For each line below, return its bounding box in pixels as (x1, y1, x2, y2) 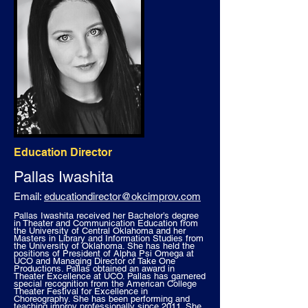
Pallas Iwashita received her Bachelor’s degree (14, 210, 199, 221)
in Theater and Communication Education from (14, 218, 198, 228)
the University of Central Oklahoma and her (14, 225, 186, 236)
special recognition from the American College (14, 278, 197, 289)
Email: (14, 190, 44, 202)
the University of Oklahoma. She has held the (14, 241, 195, 251)
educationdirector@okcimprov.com (44, 190, 201, 202)
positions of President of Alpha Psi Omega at (14, 248, 194, 258)
